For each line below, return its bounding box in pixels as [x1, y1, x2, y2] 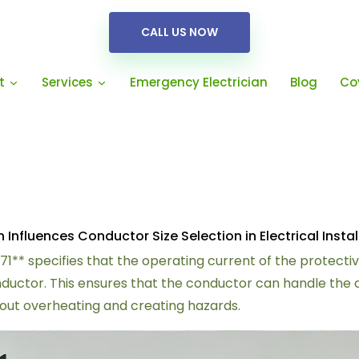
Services [42, 74, 96, 91]
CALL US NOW [141, 24, 218, 40]
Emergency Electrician [130, 74, 268, 91]
